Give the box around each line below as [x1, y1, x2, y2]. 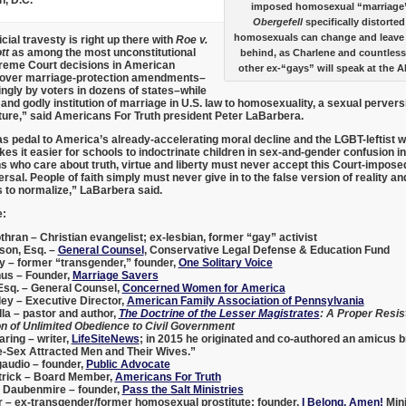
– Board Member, [21, 370, 115, 383]
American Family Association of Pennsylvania [126, 294, 364, 307]
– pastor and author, [10, 306, 119, 320]
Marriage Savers [72, 268, 159, 282]
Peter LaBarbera [214, 109, 301, 122]
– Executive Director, [13, 294, 127, 307]
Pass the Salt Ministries [121, 382, 244, 396]
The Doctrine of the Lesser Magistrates [118, 306, 320, 320]
